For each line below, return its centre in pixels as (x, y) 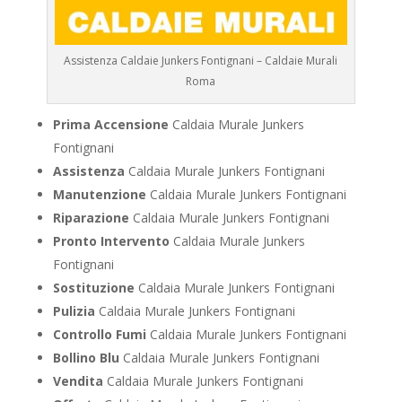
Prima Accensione (110, 125)
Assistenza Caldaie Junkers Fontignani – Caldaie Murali (201, 61)
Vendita (78, 381)
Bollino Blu (86, 358)
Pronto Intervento (111, 241)
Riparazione (91, 218)
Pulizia (74, 311)
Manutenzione (99, 195)
